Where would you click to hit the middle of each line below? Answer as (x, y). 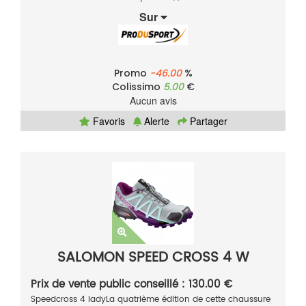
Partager (207, 121)
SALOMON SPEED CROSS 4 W (153, 258)
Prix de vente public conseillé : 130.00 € (131, 285)
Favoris (107, 121)
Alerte (155, 121)
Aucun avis (153, 101)
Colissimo (137, 87)
